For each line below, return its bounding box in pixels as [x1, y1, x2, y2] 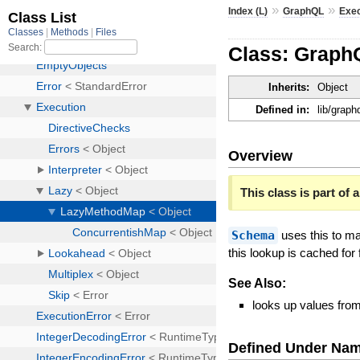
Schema [231, 227, 276, 243]
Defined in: [256, 104, 310, 117]
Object [317, 81, 349, 94]
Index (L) [228, 5, 268, 17]
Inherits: [268, 81, 310, 94]
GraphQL [283, 5, 325, 17]
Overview [228, 147, 293, 164]
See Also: [228, 276, 287, 290]
